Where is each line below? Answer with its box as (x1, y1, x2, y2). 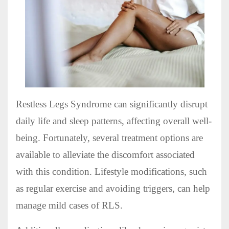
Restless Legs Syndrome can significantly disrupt (16, 98, 208, 109)
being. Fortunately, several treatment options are (16, 132, 203, 143)
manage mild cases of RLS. (16, 199, 123, 211)
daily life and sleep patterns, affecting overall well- (16, 115, 212, 126)
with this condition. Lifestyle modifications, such (16, 166, 207, 177)
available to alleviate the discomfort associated (16, 149, 195, 160)
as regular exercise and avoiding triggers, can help (16, 182, 210, 194)
